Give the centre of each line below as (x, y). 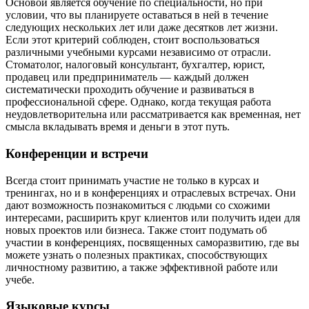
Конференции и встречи (77, 153)
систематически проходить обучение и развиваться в (130, 90)
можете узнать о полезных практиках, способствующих (137, 255)
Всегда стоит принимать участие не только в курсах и (132, 180)
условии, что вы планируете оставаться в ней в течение (137, 15)
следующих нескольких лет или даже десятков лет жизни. (142, 28)
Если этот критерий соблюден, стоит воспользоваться (132, 40)
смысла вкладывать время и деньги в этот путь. (118, 127)
